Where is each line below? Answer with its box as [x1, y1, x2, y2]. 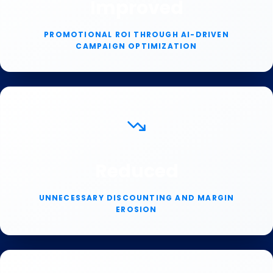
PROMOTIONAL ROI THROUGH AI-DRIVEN [44, 29, 229, 40]
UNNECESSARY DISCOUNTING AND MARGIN [38, 193, 235, 203]
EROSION [116, 204, 157, 214]
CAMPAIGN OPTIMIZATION [76, 41, 197, 51]
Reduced [94, 158, 179, 184]
